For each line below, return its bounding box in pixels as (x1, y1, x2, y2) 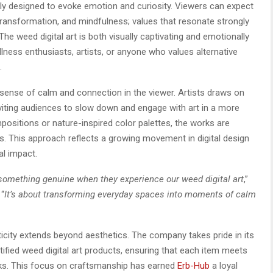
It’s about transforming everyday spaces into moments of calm (4, 188, 256, 200)
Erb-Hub (177, 260, 210, 271)
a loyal (210, 260, 238, 271)
